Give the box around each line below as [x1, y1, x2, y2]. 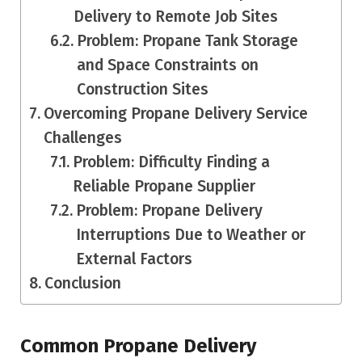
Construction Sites [77, 80, 209, 99]
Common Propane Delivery [20, 334, 256, 357]
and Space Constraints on [77, 56, 259, 75]
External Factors [76, 250, 193, 269]
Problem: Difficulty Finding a [73, 153, 271, 172]
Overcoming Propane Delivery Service [43, 104, 308, 124]
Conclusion [44, 274, 121, 293]
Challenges [43, 128, 122, 148]
